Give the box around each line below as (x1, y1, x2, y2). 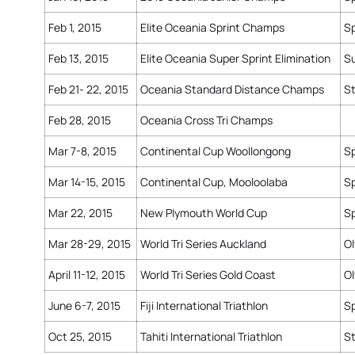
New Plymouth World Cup (140, 205, 269, 220)
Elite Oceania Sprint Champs (140, 20, 284, 35)
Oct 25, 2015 (48, 329, 112, 344)
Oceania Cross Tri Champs (140, 113, 273, 128)
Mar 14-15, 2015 (48, 174, 125, 189)
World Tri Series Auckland (140, 236, 266, 251)
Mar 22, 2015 (48, 205, 113, 220)
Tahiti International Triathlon (140, 329, 282, 344)
